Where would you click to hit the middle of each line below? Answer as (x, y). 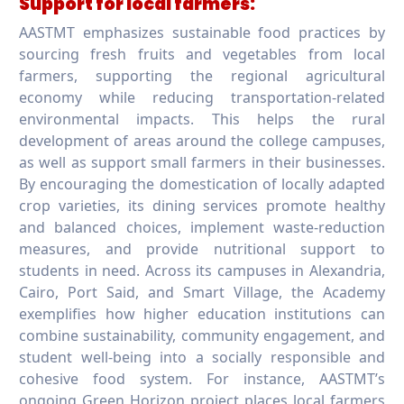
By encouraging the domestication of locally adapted (202, 184)
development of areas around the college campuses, (202, 140)
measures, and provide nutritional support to (202, 248)
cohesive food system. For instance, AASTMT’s (202, 378)
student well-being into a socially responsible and (202, 357)
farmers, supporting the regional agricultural (202, 75)
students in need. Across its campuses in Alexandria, (202, 270)
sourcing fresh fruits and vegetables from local (202, 54)
